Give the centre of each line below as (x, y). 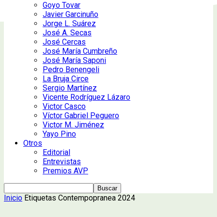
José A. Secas (67, 32)
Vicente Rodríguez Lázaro (86, 97)
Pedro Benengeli (71, 69)
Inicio (13, 198)
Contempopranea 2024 (97, 198)
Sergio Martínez (70, 88)
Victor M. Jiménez (73, 124)
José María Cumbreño (80, 51)
